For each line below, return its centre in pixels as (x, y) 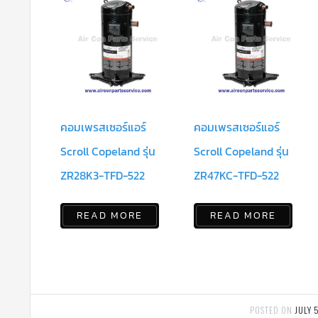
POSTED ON (272, 310)
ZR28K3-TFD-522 (103, 176)
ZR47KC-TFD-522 (237, 176)
